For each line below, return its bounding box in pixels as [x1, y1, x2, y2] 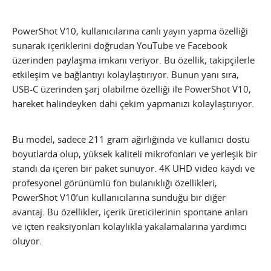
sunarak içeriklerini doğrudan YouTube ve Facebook [12, 39, 227, 52]
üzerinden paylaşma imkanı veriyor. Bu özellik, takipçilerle [12, 54, 255, 67]
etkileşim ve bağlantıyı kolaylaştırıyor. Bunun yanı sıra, [12, 68, 239, 81]
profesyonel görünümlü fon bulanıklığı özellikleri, [12, 177, 217, 189]
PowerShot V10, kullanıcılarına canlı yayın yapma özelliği [12, 25, 248, 38]
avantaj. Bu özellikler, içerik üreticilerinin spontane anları [12, 206, 248, 218]
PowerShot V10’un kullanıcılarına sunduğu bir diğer [12, 191, 226, 204]
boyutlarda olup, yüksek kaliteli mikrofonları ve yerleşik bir [12, 148, 257, 160]
